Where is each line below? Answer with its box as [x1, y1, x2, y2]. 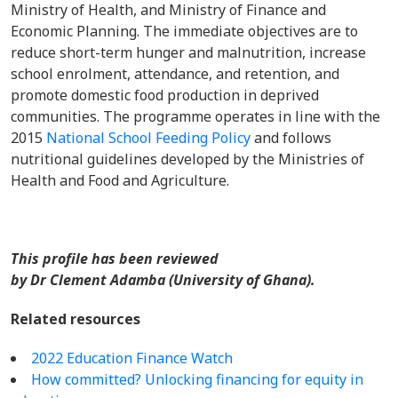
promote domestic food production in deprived [11, 85, 319, 105]
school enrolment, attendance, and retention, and [11, 64, 339, 84]
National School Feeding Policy [46, 128, 251, 147]
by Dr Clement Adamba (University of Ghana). [11, 270, 319, 290]
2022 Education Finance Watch [31, 348, 233, 368]
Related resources [11, 309, 140, 329]
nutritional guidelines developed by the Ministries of [11, 149, 364, 169]
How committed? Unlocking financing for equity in [31, 370, 363, 389]
